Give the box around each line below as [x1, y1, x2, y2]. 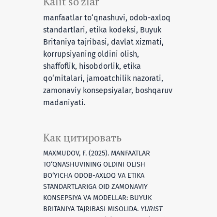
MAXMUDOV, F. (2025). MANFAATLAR [43, 149, 150, 157]
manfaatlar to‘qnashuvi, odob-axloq [43, 13, 170, 22]
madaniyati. [43, 97, 86, 107]
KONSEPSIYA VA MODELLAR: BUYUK [43, 193, 152, 202]
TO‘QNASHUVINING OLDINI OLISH [43, 160, 145, 169]
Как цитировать [43, 130, 122, 144]
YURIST [140, 204, 162, 213]
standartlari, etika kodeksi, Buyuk [43, 25, 161, 34]
